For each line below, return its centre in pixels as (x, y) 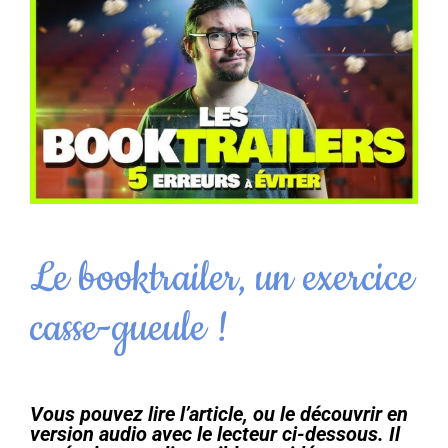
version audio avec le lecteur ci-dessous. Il (215, 433)
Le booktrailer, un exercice (222, 278)
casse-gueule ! (129, 328)
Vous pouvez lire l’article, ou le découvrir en (219, 413)
